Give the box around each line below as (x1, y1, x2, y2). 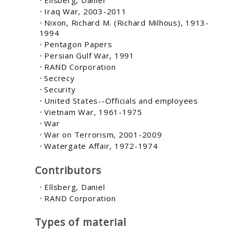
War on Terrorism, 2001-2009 (44, 129, 162, 140)
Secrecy (44, 73, 75, 84)
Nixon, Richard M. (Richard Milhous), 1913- (44, 17, 209, 28)
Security (44, 84, 76, 95)
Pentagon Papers (44, 39, 112, 50)
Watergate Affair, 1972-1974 (44, 141, 158, 151)
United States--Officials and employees (44, 95, 198, 106)
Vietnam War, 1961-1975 (44, 107, 142, 118)
